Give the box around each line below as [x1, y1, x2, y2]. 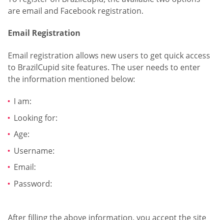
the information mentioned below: [8, 73, 135, 84]
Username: [14, 145, 55, 156]
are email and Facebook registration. [8, 5, 143, 16]
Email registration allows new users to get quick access [8, 50, 210, 61]
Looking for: [14, 112, 57, 123]
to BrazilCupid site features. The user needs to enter [8, 61, 200, 73]
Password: [14, 178, 52, 190]
